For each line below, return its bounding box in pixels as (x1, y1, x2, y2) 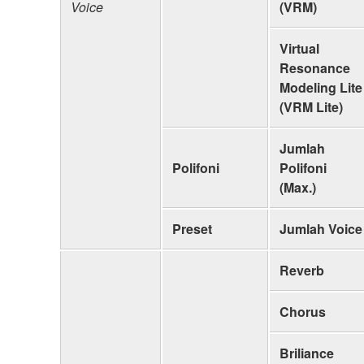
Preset (172, 219, 212, 238)
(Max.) (279, 177, 316, 197)
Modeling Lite (279, 77, 362, 97)
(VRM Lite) (279, 97, 343, 116)
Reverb (279, 260, 324, 279)
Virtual (279, 38, 319, 58)
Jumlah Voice (279, 219, 362, 238)
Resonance (279, 58, 350, 77)
